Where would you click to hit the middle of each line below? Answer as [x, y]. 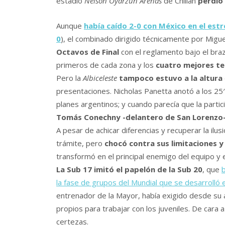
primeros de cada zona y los [106, 65]
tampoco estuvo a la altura [170, 78]
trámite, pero [80, 143]
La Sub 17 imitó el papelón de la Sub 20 [129, 170]
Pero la [70, 78]
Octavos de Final [88, 52]
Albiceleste [100, 78]
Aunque [70, 26]
